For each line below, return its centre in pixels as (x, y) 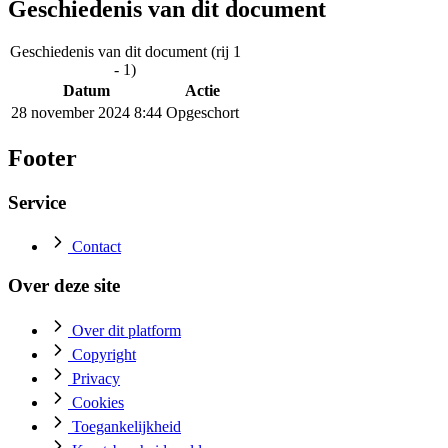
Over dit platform (126, 330)
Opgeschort (202, 112)
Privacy (96, 378)
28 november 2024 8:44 (86, 112)
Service (37, 202)
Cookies (98, 402)
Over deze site (64, 286)
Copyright (104, 354)
